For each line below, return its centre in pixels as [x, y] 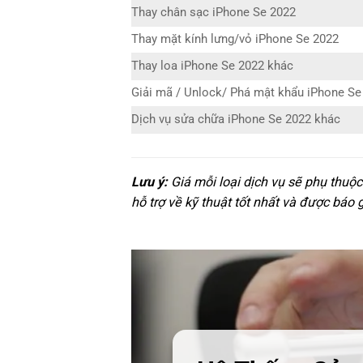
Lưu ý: [149, 181]
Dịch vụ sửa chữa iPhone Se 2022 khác [236, 120]
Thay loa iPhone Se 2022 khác [212, 66]
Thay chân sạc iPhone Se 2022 [214, 13]
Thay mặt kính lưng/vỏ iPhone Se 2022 [235, 40]
